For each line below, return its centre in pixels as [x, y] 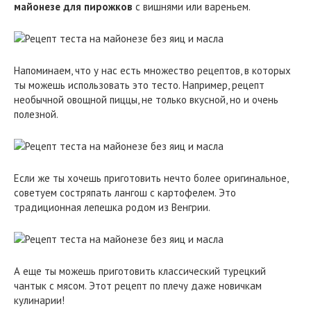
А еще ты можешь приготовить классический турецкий [140, 271]
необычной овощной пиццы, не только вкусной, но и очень [146, 100]
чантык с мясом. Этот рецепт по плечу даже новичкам [138, 286]
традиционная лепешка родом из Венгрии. [112, 207]
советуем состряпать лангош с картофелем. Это [125, 193]
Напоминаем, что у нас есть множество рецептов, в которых [152, 70]
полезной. [36, 114]
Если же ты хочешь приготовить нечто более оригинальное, [151, 178]
